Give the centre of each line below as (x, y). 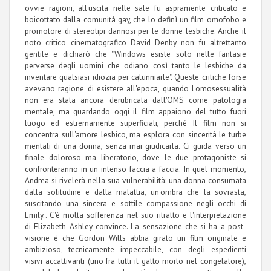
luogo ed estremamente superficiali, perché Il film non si (135, 123)
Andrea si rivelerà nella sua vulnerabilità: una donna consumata (135, 181)
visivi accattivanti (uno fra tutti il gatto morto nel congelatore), (135, 261)
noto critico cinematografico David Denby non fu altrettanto (135, 43)
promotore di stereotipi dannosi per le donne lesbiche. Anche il (135, 31)
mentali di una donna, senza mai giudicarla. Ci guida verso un (135, 146)
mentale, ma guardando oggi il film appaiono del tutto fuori (135, 112)
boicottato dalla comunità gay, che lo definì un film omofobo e (135, 20)
